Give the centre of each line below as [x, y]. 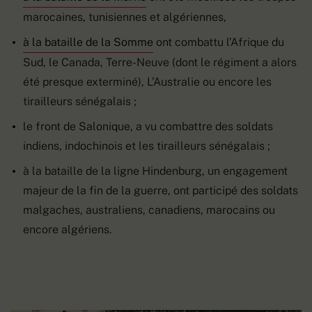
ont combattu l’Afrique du [219, 42]
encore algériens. [67, 229]
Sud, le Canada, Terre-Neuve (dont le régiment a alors [160, 62]
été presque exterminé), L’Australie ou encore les [147, 81]
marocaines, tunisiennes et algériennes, [125, 17]
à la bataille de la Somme [88, 42]
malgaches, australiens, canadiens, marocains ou [149, 210]
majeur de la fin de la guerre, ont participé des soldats [161, 190]
